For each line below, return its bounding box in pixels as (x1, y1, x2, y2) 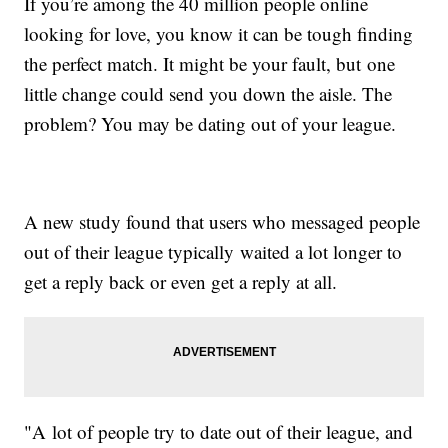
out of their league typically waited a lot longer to (24, 239, 403, 265)
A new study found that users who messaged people (24, 209, 421, 235)
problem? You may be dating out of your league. (24, 111, 403, 137)
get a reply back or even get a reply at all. (24, 269, 344, 295)
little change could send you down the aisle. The (24, 81, 393, 107)
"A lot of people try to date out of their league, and (24, 419, 414, 445)
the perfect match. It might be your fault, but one (24, 51, 396, 77)
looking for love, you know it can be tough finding (24, 21, 414, 47)
